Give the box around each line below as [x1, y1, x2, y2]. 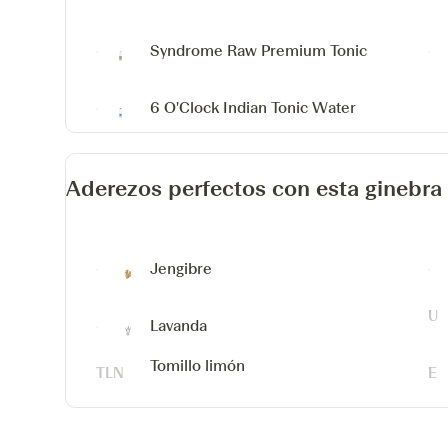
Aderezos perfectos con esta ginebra [66, 176, 443, 201]
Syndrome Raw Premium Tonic [150, 41, 368, 60]
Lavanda [150, 316, 208, 335]
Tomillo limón [150, 357, 246, 375]
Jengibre [150, 259, 213, 278]
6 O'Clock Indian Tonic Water [150, 98, 357, 117]
